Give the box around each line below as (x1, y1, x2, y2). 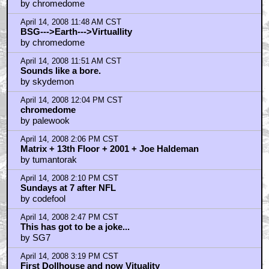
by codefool (20, 193, 65, 204)
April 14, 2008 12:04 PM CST (20, 96, 122, 104)
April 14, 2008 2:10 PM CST (20, 174, 118, 183)
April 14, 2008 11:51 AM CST (20, 57, 121, 65)
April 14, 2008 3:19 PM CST (20, 252, 118, 261)
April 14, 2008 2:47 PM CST (20, 213, 118, 222)
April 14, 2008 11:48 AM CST (20, 18, 121, 26)
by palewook (20, 115, 70, 125)
